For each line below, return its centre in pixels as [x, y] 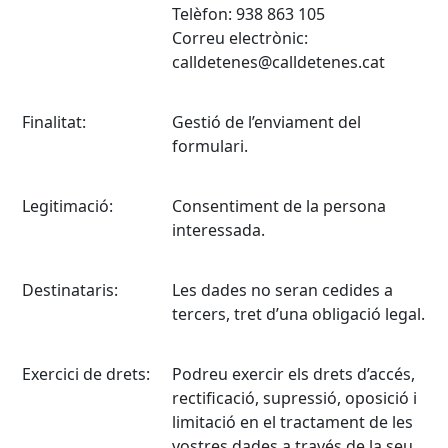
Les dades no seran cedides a [282, 290]
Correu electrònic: [240, 38]
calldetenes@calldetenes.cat [278, 62]
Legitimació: [67, 206]
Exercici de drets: [86, 374]
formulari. [210, 146]
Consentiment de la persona [279, 206]
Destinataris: [70, 290]
